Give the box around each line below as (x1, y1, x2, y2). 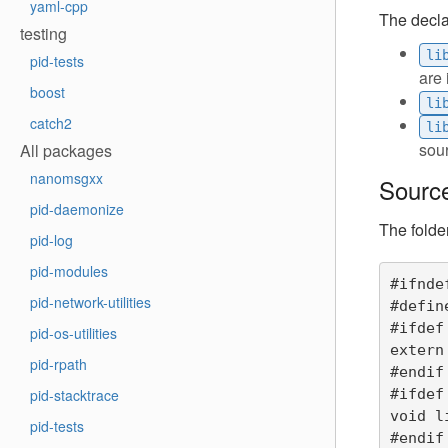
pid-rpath (30, 354, 87, 374)
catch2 (30, 113, 72, 133)
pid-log (30, 230, 73, 250)
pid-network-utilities (30, 292, 151, 312)
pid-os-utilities (30, 323, 117, 343)
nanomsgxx (30, 168, 103, 188)
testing (20, 22, 67, 45)
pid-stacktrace (30, 385, 119, 405)
